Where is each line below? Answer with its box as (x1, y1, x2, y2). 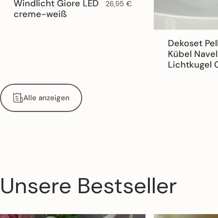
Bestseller (77, 171, 177, 200)
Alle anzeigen (23, 92, 70, 103)
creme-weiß (14, 8, 67, 20)
